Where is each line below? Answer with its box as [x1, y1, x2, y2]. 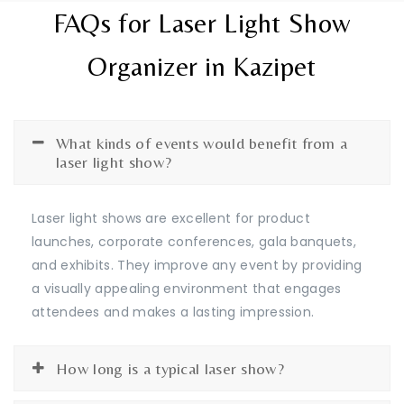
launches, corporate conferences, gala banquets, [32, 232, 357, 251]
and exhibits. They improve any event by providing [32, 255, 363, 274]
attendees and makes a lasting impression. [32, 302, 315, 321]
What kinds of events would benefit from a [56, 133, 348, 152]
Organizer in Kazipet [87, 50, 317, 82]
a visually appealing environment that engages [32, 279, 342, 298]
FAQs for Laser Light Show [52, 6, 352, 39]
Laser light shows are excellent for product [32, 208, 310, 227]
